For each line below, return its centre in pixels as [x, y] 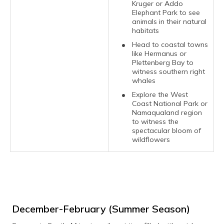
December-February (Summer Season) [101, 209]
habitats [145, 30]
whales [144, 80]
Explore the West [160, 94]
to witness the [155, 121]
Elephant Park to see [166, 12]
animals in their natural [169, 21]
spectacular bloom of [166, 130]
